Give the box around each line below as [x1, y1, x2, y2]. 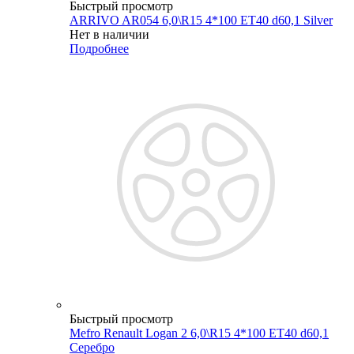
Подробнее [70, 41, 129, 55]
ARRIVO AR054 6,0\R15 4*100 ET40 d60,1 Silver [70, 13, 333, 27]
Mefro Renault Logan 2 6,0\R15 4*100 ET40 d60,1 [70, 326, 329, 340]
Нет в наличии [70, 27, 149, 41]
